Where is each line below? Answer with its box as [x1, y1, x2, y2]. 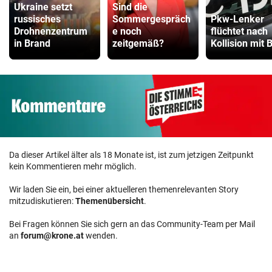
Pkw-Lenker [211, 13, 264, 25]
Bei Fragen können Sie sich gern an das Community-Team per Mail [9, 219, 255, 229]
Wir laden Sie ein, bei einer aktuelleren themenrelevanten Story [9, 184, 239, 194]
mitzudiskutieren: [9, 195, 75, 206]
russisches [14, 13, 61, 25]
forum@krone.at [21, 230, 84, 240]
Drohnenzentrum [14, 25, 87, 37]
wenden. [84, 230, 118, 240]
